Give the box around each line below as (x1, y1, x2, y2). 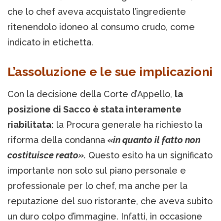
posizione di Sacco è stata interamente (7, 104, 182, 115)
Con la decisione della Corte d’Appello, (7, 89, 175, 100)
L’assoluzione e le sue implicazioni (7, 64, 213, 79)
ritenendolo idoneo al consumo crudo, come (7, 22, 195, 33)
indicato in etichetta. (7, 37, 93, 48)
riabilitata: (7, 119, 54, 130)
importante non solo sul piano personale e (7, 165, 186, 176)
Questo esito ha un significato (86, 150, 213, 161)
